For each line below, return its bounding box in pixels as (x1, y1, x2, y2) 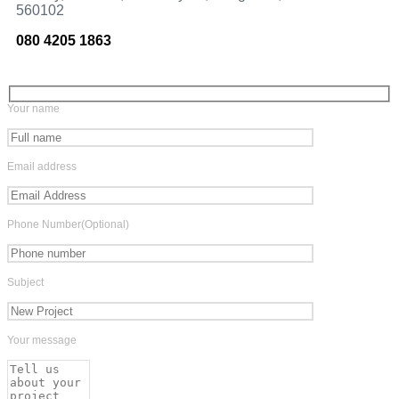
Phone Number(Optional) (7, 217, 129, 231)
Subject (7, 275, 44, 289)
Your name (7, 102, 60, 115)
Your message (7, 333, 77, 346)
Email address (7, 159, 77, 173)
